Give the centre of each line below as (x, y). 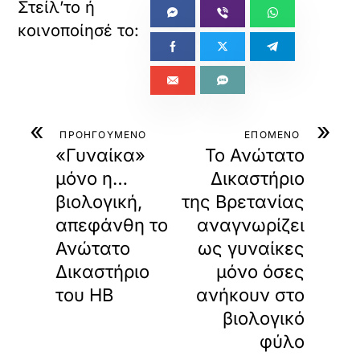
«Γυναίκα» (101, 155)
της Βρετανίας (243, 201)
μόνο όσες (260, 271)
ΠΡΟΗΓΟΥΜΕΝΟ (103, 134)
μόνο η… (92, 178)
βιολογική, (99, 201)
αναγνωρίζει (250, 225)
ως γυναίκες (251, 248)
